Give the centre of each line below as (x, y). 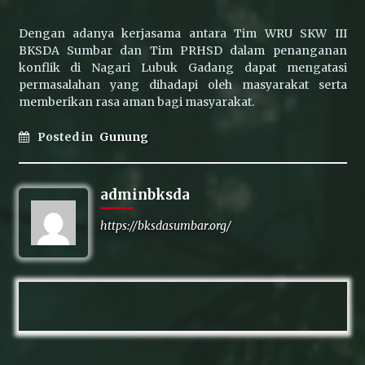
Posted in (66, 137)
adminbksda (145, 195)
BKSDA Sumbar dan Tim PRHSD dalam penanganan (182, 51)
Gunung (123, 137)
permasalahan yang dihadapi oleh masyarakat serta (182, 85)
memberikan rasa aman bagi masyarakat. (136, 102)
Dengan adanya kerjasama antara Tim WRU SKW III (182, 33)
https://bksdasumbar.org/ (165, 226)
